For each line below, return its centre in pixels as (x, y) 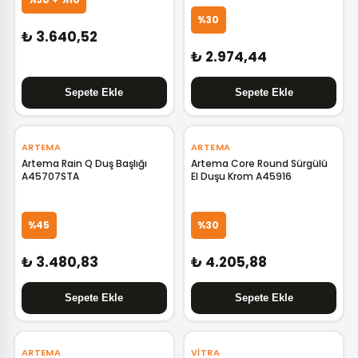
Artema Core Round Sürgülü (259, 163)
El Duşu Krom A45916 (241, 176)
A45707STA (50, 176)
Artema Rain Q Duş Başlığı (84, 163)
